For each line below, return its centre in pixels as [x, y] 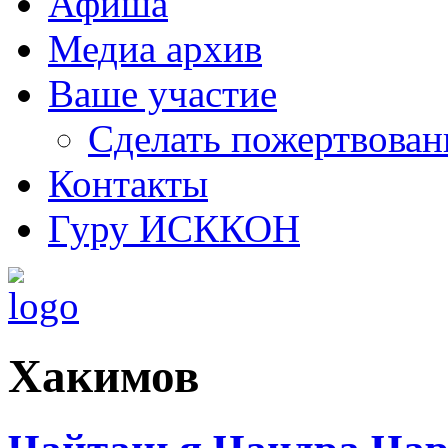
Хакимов [103, 376]
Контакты [128, 183]
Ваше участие [162, 93]
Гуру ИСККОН [174, 228]
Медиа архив [155, 48]
